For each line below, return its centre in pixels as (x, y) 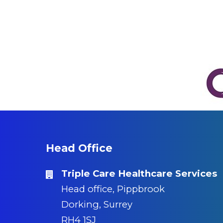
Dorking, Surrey (97, 205)
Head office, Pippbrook (113, 189)
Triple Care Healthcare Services (139, 174)
